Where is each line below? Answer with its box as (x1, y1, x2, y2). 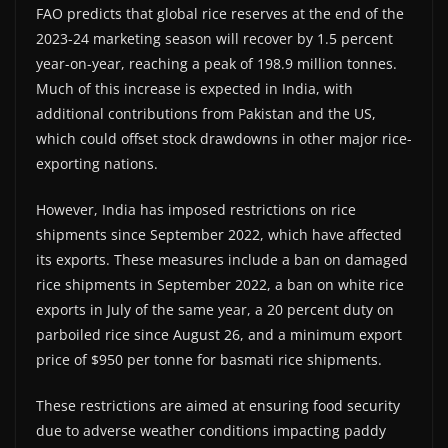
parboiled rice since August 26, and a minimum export (36, 325, 402, 345)
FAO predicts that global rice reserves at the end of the (36, 4, 404, 24)
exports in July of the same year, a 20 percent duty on (36, 300, 394, 320)
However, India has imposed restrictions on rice (36, 200, 356, 220)
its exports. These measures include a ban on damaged (36, 250, 408, 270)
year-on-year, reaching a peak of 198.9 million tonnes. (36, 54, 397, 74)
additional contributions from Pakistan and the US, (36, 104, 376, 124)
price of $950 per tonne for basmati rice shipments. (36, 350, 382, 370)
